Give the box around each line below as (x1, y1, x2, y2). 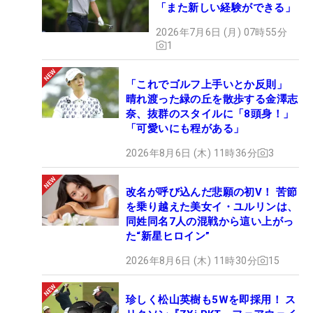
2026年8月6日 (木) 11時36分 (126, 147, 257, 159)
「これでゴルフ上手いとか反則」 (126, 78, 287, 91)
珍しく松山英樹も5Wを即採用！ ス (126, 293, 296, 306)
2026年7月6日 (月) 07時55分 (156, 26, 287, 38)
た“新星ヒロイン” (126, 229, 210, 242)
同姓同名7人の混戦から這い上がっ (126, 214, 294, 228)
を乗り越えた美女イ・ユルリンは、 (126, 200, 298, 213)
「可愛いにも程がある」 (126, 122, 245, 135)
